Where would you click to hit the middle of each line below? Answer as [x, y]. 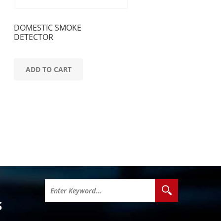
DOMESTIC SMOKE [48, 28]
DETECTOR [34, 37]
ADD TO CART [48, 69]
